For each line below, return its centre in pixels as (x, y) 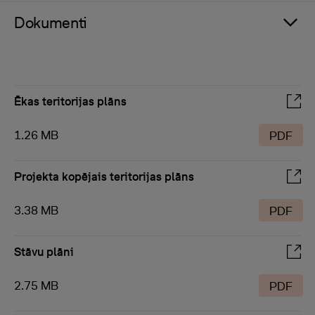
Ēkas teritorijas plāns (70, 101)
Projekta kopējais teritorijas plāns (104, 176)
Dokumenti (51, 22)
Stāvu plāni (44, 252)
